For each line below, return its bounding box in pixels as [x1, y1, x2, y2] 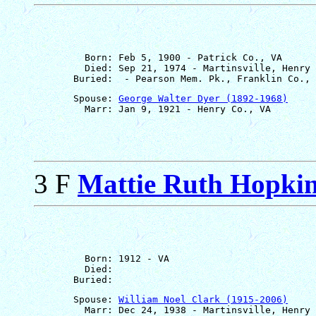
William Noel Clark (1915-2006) [119, 293, 288, 305]
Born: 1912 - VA [34, 253, 169, 264]
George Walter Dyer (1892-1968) [119, 92, 288, 104]
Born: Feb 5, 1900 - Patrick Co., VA [34, 51, 282, 63]
